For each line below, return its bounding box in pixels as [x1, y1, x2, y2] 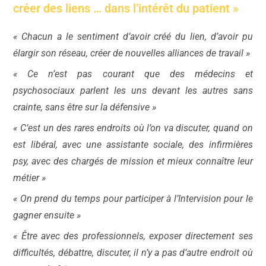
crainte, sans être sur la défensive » [13, 102, 157, 113]
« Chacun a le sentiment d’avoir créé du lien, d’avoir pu [13, 31, 253, 42]
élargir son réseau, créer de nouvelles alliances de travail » [13, 47, 251, 59]
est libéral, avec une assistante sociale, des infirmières [13, 139, 253, 150]
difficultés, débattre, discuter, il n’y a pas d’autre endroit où [13, 247, 253, 258]
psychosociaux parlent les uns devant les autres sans [13, 85, 253, 96]
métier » [13, 172, 46, 183]
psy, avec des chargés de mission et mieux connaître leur [13, 156, 253, 167]
